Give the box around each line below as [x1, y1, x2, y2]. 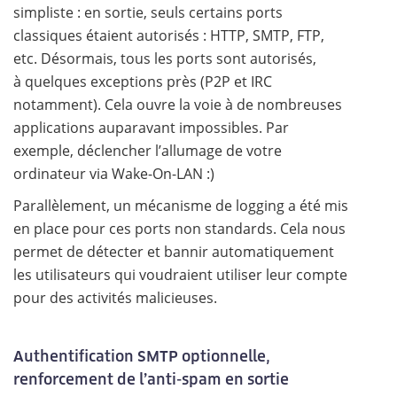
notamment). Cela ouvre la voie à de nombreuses [13, 95, 342, 114]
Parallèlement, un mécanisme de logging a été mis [13, 196, 348, 215]
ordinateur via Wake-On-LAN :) [13, 164, 214, 183]
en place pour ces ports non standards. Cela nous [13, 219, 346, 238]
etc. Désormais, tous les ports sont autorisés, [13, 49, 316, 68]
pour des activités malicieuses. [13, 288, 217, 307]
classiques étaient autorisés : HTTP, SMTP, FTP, [13, 26, 324, 45]
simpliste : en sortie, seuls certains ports [13, 3, 283, 22]
